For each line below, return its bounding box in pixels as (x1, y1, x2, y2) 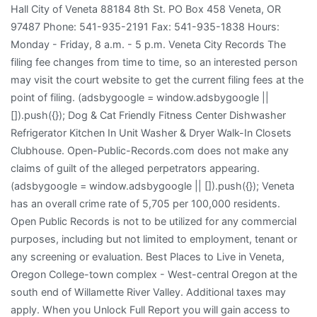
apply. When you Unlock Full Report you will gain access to (11, 303, 290, 316)
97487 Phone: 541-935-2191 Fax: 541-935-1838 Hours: (11, 20, 279, 33)
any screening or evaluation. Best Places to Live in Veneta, (11, 250, 284, 263)
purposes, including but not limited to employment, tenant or (11, 232, 297, 245)
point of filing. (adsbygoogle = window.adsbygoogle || (11, 91, 269, 103)
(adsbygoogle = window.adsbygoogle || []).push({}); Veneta (11, 179, 294, 192)
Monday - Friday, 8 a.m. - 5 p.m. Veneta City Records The (11, 38, 286, 50)
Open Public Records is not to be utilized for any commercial (11, 214, 296, 227)
